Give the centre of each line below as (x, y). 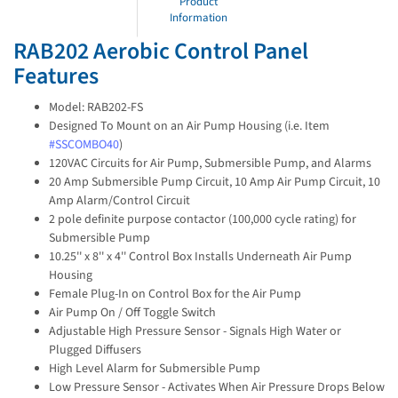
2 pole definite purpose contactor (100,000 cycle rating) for (203, 219)
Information (199, 18)
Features (56, 76)
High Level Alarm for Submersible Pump (155, 368)
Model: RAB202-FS (96, 107)
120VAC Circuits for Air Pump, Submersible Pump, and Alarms (210, 163)
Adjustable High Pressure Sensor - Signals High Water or (195, 331)
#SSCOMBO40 (84, 144)
